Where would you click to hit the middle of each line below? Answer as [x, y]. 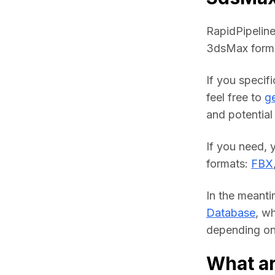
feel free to [235, 98]
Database [231, 213]
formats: [229, 164]
